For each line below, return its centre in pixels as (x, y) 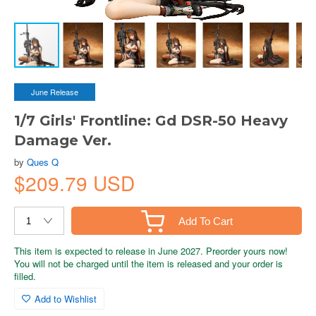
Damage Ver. (63, 140)
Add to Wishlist (66, 299)
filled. (25, 276)
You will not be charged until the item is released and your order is (148, 263)
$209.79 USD (74, 183)
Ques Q (43, 162)
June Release (55, 92)
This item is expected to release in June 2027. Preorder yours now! (151, 251)
